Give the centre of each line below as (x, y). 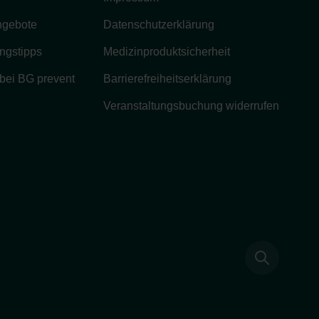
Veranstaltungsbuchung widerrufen (191, 106)
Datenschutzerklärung (159, 25)
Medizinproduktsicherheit (167, 52)
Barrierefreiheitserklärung (167, 79)
